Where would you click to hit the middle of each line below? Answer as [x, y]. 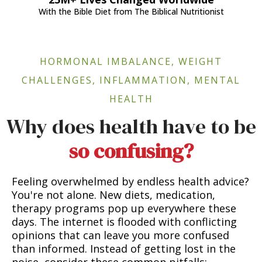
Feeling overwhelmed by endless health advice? [130, 181]
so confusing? [131, 151]
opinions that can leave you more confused [120, 235]
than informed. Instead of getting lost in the [124, 248]
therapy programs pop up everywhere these [124, 208]
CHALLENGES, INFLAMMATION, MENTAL [131, 80]
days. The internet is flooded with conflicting [124, 221]
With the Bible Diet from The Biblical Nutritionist [131, 11]
